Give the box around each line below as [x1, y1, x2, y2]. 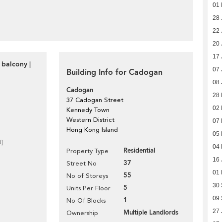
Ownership [66, 209, 98, 217]
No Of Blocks [66, 197, 106, 204]
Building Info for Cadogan [66, 67, 163, 78]
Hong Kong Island [66, 126, 118, 133]
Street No [66, 160, 97, 167]
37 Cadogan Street [66, 96, 123, 104]
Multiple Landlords [123, 208, 178, 217]
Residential [123, 146, 155, 155]
